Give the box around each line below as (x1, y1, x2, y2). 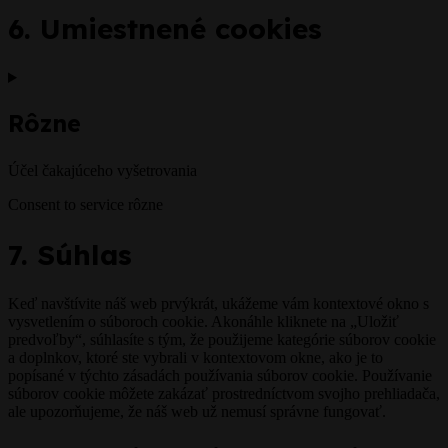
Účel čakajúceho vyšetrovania (8, 162, 197, 180)
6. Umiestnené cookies (8, 10, 322, 46)
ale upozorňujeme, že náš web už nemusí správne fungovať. (8, 402, 386, 420)
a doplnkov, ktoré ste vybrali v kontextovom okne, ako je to (8, 348, 383, 366)
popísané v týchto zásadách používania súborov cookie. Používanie (8, 366, 432, 384)
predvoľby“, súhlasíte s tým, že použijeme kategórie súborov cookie (8, 330, 436, 348)
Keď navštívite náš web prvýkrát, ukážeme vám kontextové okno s (8, 294, 429, 312)
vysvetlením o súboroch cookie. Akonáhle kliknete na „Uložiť (8, 312, 399, 330)
